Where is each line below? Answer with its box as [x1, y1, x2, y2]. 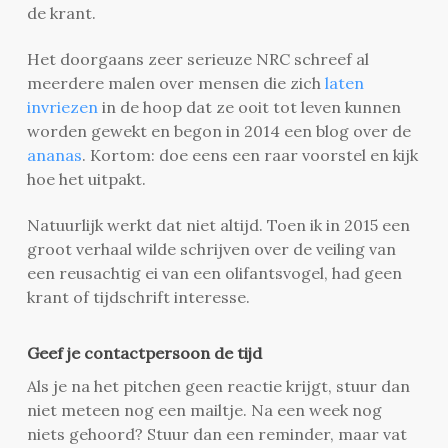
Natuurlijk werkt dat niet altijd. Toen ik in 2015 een [26, 214, 410, 235]
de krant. [26, 2, 96, 23]
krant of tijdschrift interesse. [26, 286, 250, 307]
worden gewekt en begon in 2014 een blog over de [26, 120, 411, 141]
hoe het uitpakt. [26, 168, 146, 189]
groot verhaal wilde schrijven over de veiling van [26, 238, 396, 259]
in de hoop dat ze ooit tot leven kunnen [97, 96, 401, 117]
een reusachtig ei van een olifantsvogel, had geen [26, 262, 402, 283]
